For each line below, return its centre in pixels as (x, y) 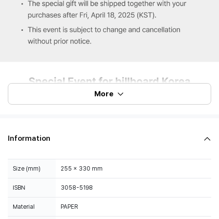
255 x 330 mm (82, 169)
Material (24, 207)
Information (29, 138)
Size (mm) (27, 169)
